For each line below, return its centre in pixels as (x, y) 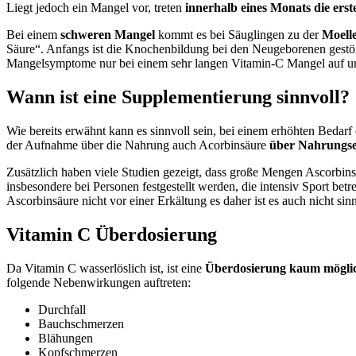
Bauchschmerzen (81, 323)
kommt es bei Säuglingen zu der (238, 35)
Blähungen (66, 338)
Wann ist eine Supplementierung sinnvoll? (178, 97)
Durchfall (62, 309)
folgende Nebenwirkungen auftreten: (99, 282)
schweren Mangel (108, 35)
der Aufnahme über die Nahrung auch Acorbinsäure (138, 145)
